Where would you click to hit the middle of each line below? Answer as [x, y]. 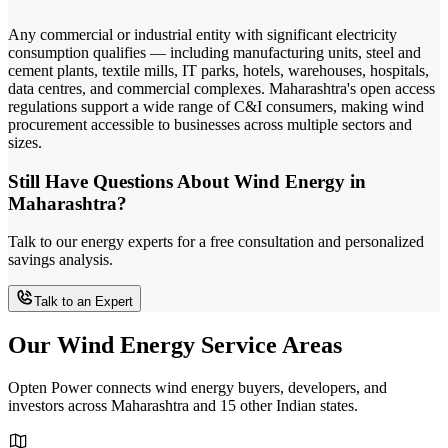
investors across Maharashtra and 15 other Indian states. [183, 406]
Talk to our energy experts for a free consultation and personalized [216, 242]
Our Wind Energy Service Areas [175, 345]
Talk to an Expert [83, 302]
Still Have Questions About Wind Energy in [187, 181]
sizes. [25, 142]
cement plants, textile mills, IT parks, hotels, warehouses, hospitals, [218, 70]
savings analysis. [60, 260]
